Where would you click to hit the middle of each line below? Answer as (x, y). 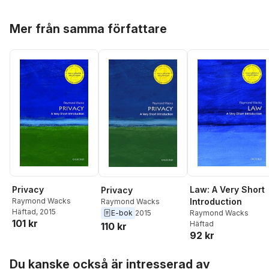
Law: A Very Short (227, 190)
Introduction (216, 202)
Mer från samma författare (88, 29)
